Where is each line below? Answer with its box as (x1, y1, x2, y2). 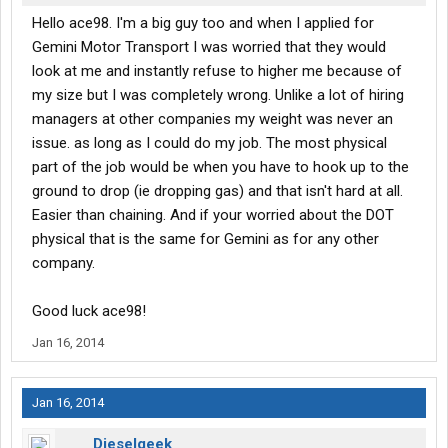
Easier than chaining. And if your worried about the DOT (32, 206, 394, 225)
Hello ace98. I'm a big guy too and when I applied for (32, 14, 374, 33)
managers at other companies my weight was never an (32, 110, 393, 129)
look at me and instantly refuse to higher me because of (32, 62, 402, 81)
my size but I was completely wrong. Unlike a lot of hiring (32, 86, 404, 105)
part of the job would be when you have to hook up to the (32, 158, 409, 177)
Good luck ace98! (32, 302, 146, 321)
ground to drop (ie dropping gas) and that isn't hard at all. (32, 182, 403, 201)
